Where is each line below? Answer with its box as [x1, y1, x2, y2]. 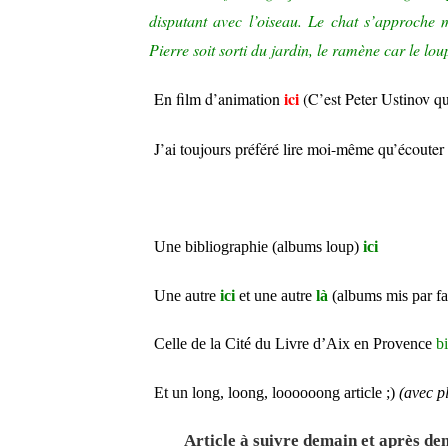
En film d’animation [154, 88, 284, 110]
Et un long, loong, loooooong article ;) [154, 383, 399, 401]
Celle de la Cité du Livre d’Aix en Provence [154, 335, 436, 353]
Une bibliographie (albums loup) [154, 238, 363, 256]
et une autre [235, 286, 316, 304]
